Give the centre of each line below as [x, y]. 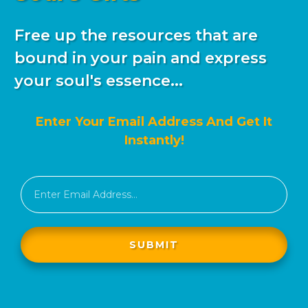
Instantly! [154, 141]
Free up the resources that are [136, 36]
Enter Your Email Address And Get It [154, 122]
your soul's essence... [99, 81]
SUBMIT [154, 245]
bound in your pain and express [141, 58]
